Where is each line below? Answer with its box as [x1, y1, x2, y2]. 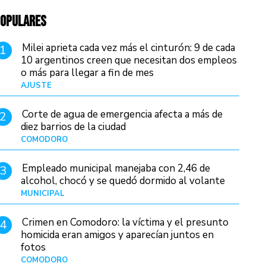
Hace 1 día [202, 134, 239, 145]
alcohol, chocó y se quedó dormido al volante [21, 174, 226, 188]
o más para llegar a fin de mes [21, 66, 154, 80]
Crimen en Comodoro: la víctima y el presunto [22, 216, 229, 230]
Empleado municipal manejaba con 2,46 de [22, 161, 211, 176]
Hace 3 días [198, 80, 239, 91]
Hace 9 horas [193, 188, 239, 199]
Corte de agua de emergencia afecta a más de [22, 107, 223, 122]
